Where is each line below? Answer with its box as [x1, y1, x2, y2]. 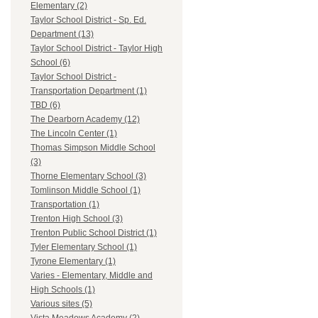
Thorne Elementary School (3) [31, 171, 146, 182]
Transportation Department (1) [31, 86, 147, 97]
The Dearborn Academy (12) [31, 114, 140, 125]
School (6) [31, 57, 70, 68]
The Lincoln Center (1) [31, 128, 117, 139]
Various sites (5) [31, 299, 92, 309]
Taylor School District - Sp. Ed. [31, 15, 146, 26]
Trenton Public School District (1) [31, 228, 157, 238]
